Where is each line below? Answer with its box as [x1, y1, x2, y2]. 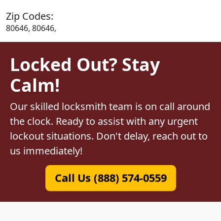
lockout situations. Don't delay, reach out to [10, 129, 208, 143]
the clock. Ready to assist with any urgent [10, 114, 198, 128]
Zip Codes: [6, 9, 53, 23]
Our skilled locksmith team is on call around [10, 100, 210, 113]
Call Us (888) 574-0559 [55, 171, 166, 185]
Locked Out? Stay [10, 52, 160, 76]
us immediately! [10, 144, 82, 158]
